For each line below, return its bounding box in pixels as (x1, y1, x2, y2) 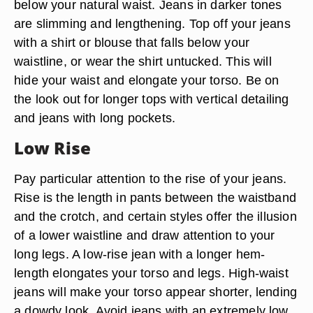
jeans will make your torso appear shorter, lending (14, 284, 298, 299)
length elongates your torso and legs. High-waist (14, 265, 289, 280)
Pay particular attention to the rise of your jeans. (14, 171, 287, 186)
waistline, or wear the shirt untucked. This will (14, 54, 272, 68)
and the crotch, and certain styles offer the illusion (14, 209, 297, 224)
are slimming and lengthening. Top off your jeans (14, 16, 291, 31)
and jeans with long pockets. (14, 110, 176, 125)
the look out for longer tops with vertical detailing (14, 92, 289, 106)
